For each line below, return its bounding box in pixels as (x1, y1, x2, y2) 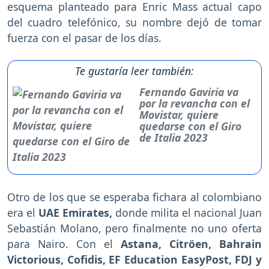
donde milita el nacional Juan (112, 205, 262, 220)
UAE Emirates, (38, 205, 112, 220)
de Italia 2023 (139, 130, 208, 145)
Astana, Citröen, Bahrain (121, 237, 262, 252)
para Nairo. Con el (7, 237, 121, 252)
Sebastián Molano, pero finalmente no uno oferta (7, 221, 262, 236)
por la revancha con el (139, 96, 250, 111)
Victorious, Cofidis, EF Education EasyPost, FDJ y (7, 252, 262, 267)
